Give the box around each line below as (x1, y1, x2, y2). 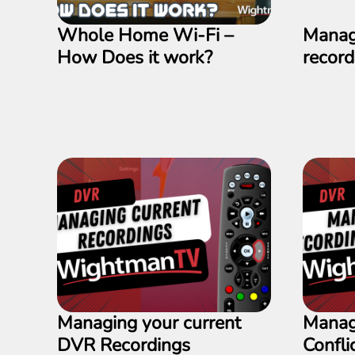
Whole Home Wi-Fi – (57, 23, 234, 48)
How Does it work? (57, 45, 212, 70)
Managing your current (57, 311, 241, 335)
